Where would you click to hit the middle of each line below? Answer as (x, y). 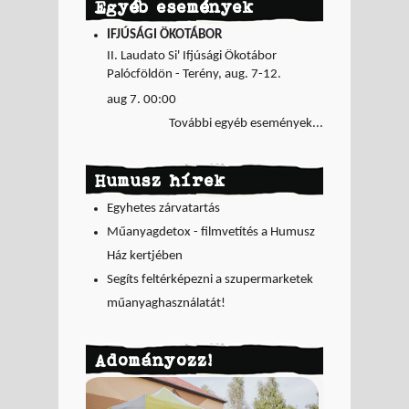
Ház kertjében (144, 256)
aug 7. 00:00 (141, 100)
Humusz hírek (161, 180)
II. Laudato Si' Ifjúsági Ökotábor (191, 56)
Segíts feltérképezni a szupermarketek (210, 279)
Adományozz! (154, 360)
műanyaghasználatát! (166, 303)
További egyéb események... (246, 123)
